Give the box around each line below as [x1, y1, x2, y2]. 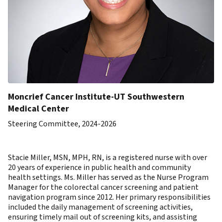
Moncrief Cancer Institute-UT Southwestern [8, 91, 184, 103]
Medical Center [8, 103, 69, 115]
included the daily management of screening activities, [8, 202, 193, 213]
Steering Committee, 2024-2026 [8, 118, 116, 129]
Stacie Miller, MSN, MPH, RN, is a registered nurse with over [8, 152, 207, 163]
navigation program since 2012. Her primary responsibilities [8, 192, 211, 203]
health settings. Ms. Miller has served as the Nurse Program [8, 172, 209, 183]
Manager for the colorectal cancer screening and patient [8, 182, 199, 193]
